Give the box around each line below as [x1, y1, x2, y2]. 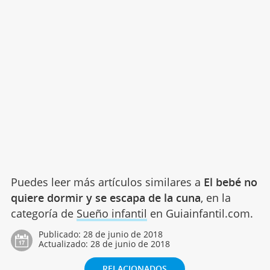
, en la [200, 190, 231, 205]
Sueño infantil [76, 206, 147, 221]
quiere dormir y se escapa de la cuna [10, 190, 201, 205]
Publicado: [38, 228, 83, 240]
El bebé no [203, 174, 257, 189]
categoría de [10, 206, 77, 221]
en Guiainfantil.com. [146, 206, 253, 221]
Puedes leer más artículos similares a [10, 174, 204, 189]
